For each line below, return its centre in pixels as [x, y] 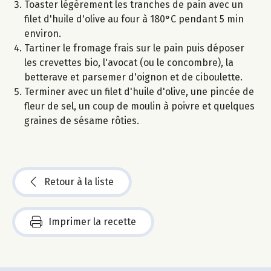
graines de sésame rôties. [82, 120]
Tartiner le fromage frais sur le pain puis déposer [134, 48]
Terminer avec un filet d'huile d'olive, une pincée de [139, 91]
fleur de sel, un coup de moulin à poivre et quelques [139, 106]
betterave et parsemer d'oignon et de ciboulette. [133, 77]
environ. [43, 33]
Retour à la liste [79, 181]
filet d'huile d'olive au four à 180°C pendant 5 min [134, 19]
